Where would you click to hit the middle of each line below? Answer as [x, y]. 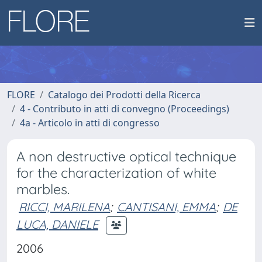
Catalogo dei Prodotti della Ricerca [124, 95]
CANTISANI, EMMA [166, 207]
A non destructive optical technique [126, 156]
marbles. [43, 189]
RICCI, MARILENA [64, 207]
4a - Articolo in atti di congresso [90, 123]
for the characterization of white [116, 173]
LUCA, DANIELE [57, 224]
